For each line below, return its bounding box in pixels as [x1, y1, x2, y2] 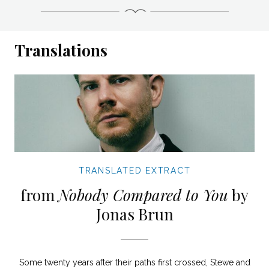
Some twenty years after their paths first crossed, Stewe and [19, 257, 250, 267]
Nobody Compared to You [58, 184, 228, 205]
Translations [14, 40, 107, 61]
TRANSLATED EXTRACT [78, 165, 191, 175]
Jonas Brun [95, 203, 174, 225]
